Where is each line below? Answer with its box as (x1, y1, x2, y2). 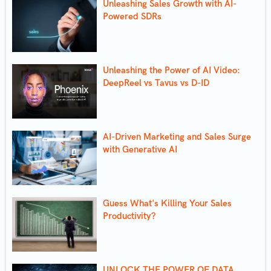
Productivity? (103, 210, 155, 221)
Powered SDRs (103, 10, 162, 22)
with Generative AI (103, 143, 177, 155)
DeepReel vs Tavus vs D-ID (103, 77, 209, 88)
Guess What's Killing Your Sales (103, 197, 232, 209)
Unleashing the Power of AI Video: (103, 64, 240, 76)
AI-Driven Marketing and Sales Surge (103, 131, 251, 142)
